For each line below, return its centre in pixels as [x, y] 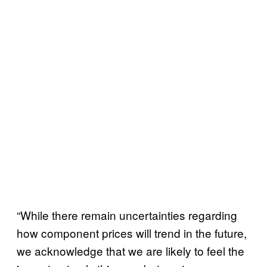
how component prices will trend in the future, [132, 232]
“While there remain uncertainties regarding [127, 215]
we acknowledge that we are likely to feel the [131, 250]
